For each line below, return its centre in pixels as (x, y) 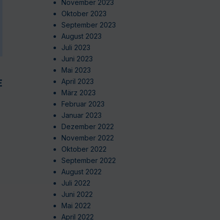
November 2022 (87, 138)
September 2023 (88, 25)
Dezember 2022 (87, 127)
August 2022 (81, 172)
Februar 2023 (83, 104)
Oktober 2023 (84, 14)
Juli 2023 (76, 48)
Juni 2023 (77, 59)
